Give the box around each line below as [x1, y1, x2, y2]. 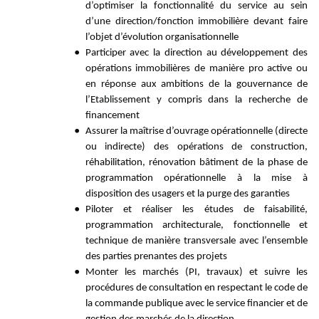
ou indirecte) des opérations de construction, [85, 142, 308, 153]
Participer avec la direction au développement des [85, 48, 308, 59]
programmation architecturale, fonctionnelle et [85, 220, 308, 231]
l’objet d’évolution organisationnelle [85, 32, 239, 43]
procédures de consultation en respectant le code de [85, 283, 308, 294]
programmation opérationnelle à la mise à [85, 173, 308, 184]
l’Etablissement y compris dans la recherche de [85, 95, 308, 106]
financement [85, 110, 140, 122]
